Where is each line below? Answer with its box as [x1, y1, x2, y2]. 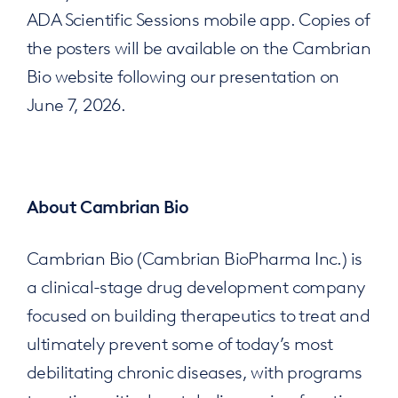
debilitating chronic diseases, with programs [26, 359, 362, 383]
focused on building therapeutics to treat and [26, 302, 370, 326]
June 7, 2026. [26, 92, 126, 115]
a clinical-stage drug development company [26, 274, 366, 298]
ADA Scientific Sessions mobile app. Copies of [26, 6, 369, 30]
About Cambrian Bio [26, 196, 193, 218]
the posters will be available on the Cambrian [26, 35, 370, 59]
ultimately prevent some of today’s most [26, 330, 333, 354]
